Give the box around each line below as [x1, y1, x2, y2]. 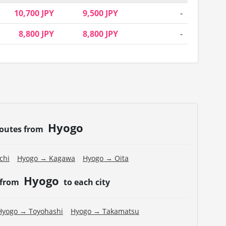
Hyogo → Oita [83, 153, 129, 163]
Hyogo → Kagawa [17, 153, 75, 163]
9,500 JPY [83, 8, 118, 19]
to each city [62, 177, 110, 188]
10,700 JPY [14, 8, 54, 19]
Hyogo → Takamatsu [71, 206, 139, 216]
